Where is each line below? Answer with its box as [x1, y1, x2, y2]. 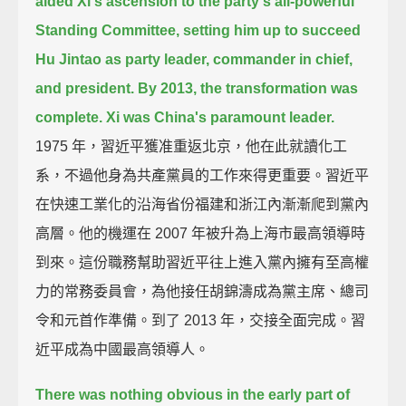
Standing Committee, [35, 22, 180, 38]
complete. [35, 109, 103, 125]
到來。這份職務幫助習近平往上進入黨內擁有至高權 [35, 254, 370, 270]
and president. [35, 80, 135, 96]
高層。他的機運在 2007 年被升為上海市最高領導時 [35, 225, 366, 241]
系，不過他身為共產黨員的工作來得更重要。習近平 [35, 167, 370, 183]
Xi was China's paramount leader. [106, 109, 335, 125]
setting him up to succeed [183, 22, 362, 38]
